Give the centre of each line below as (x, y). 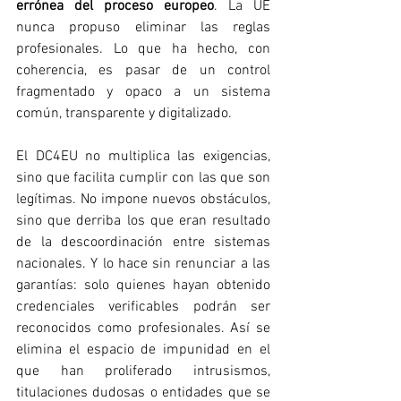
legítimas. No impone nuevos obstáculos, (143, 199)
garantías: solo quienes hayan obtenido (143, 285)
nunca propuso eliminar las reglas (143, 27)
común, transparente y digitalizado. (124, 113)
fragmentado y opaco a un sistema (143, 92)
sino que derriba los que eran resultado (143, 221)
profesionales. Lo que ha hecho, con (143, 49)
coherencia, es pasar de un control (143, 70)
